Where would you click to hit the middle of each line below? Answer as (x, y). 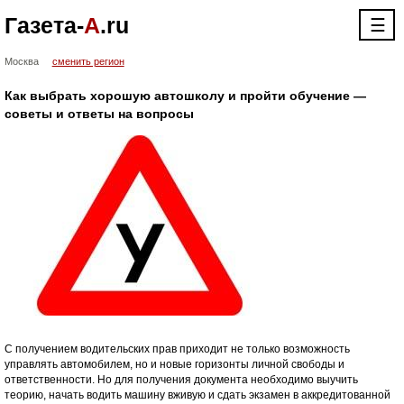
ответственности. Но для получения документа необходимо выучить (181, 380)
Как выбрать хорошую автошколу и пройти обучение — (185, 96)
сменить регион (88, 61)
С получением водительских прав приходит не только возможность (177, 349)
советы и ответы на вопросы (99, 114)
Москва (21, 61)
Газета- (44, 25)
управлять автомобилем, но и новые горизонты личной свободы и (174, 364)
